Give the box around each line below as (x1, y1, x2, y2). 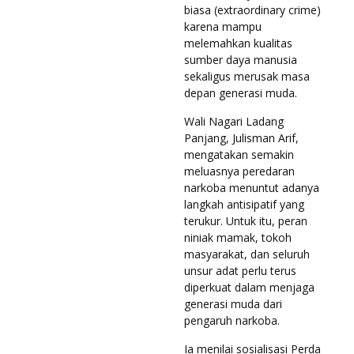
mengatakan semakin (184, 147, 294, 163)
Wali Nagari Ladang (184, 114, 284, 130)
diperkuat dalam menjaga (184, 280, 314, 296)
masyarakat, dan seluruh (184, 247, 310, 262)
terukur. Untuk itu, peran (184, 213, 307, 229)
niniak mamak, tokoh (184, 230, 292, 246)
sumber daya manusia (184, 52, 297, 68)
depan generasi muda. (184, 85, 297, 101)
